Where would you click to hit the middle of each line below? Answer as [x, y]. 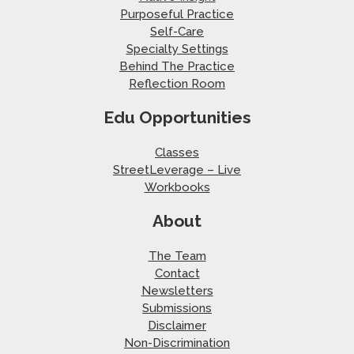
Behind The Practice [177, 67]
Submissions [177, 309]
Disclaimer [177, 326]
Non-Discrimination [177, 343]
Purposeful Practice [177, 15]
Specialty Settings [177, 49]
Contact [177, 274]
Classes [177, 153]
